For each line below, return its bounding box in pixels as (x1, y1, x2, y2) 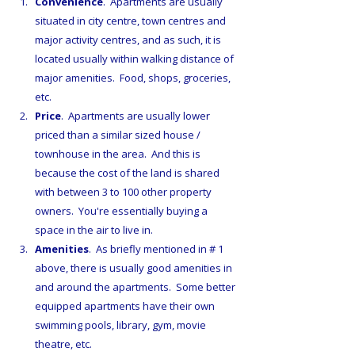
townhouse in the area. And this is (35, 147, 203, 162)
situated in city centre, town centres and (35, 13, 228, 29)
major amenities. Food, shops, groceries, (35, 71, 233, 86)
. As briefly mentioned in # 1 (89, 242, 226, 257)
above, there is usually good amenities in (35, 261, 235, 276)
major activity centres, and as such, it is (35, 32, 223, 48)
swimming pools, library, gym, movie (35, 318, 208, 333)
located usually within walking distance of (35, 52, 236, 67)
